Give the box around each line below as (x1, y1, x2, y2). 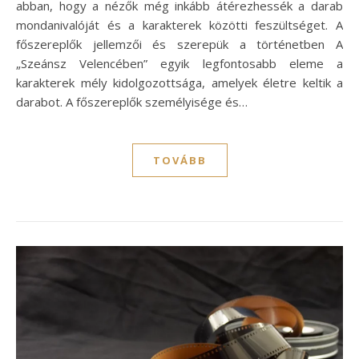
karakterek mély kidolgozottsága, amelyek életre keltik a (16, 75, 343, 91)
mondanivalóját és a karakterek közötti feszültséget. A (16, 17, 343, 33)
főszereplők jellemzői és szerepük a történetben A (16, 36, 343, 52)
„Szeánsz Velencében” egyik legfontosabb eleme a (16, 55, 343, 71)
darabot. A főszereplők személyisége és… (16, 94, 248, 110)
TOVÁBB (152, 153, 207, 167)
